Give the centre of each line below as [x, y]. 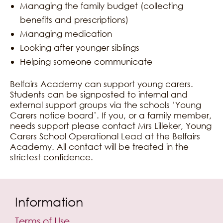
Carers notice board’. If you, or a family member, [111, 115]
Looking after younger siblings [80, 48]
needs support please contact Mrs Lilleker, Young [111, 126]
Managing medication [66, 34]
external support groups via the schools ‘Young [106, 105]
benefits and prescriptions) [74, 20]
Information [49, 201]
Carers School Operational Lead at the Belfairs [105, 136]
